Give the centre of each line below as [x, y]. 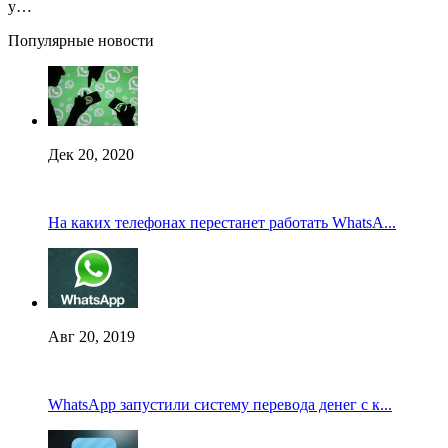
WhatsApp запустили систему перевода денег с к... [220, 404]
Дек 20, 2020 [91, 154]
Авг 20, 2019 [91, 336]
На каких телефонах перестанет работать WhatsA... [222, 222]
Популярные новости [81, 40]
